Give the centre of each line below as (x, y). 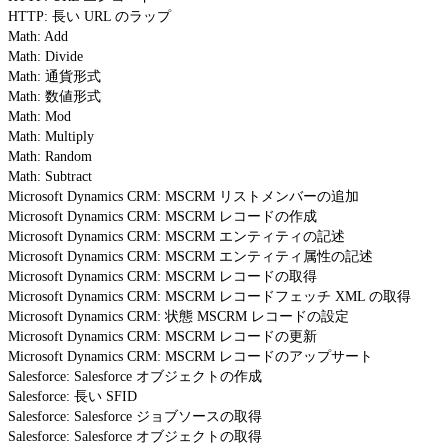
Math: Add (38, 36)
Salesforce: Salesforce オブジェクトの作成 (135, 376)
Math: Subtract (50, 176)
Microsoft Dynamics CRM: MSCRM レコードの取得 (162, 276)
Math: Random (50, 156)
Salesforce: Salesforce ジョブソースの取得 (135, 416)
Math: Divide (45, 56)
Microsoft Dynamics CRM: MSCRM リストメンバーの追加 (183, 196)
